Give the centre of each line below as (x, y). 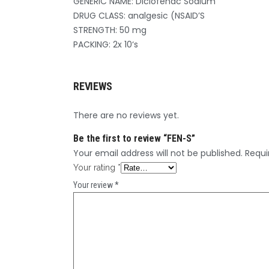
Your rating (95, 168)
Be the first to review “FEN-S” (134, 138)
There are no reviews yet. (126, 115)
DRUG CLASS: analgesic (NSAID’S (139, 16)
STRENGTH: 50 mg (110, 30)
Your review (94, 185)
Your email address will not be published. (158, 153)
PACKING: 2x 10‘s (106, 44)
